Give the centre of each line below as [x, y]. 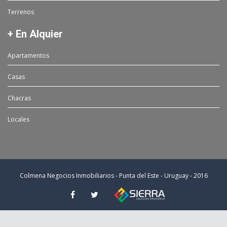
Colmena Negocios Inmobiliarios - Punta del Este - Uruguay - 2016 [113, 176]
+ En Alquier [35, 34]
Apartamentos [28, 56]
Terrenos [21, 12]
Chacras [19, 98]
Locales [18, 120]
